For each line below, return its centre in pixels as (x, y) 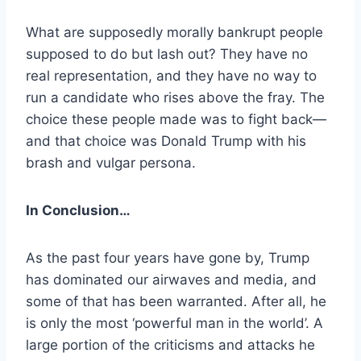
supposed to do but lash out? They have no (167, 54)
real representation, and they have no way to (171, 75)
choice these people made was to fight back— (176, 119)
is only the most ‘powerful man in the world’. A (174, 323)
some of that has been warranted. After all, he (176, 301)
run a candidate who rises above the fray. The (175, 97)
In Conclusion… (78, 210)
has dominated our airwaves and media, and (171, 279)
